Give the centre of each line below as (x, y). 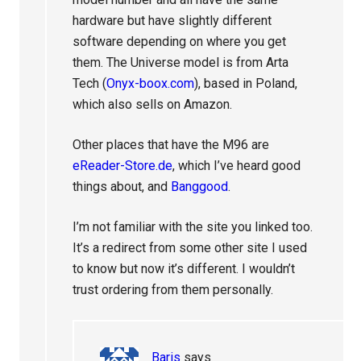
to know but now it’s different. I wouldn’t (184, 269)
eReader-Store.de (123, 166)
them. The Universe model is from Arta (181, 62)
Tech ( (90, 83)
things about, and (122, 187)
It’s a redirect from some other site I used (190, 248)
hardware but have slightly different (172, 21)
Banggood (200, 187)
